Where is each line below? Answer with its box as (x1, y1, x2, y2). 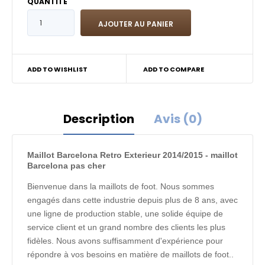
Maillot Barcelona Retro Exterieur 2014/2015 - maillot (27, 150, 238, 160)
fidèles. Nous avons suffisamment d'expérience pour (27, 236, 223, 245)
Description (63, 111, 134, 127)
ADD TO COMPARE (143, 64, 204, 74)
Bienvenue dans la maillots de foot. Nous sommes (27, 182, 214, 191)
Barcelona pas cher (27, 161, 105, 170)
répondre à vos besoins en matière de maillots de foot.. (27, 250, 236, 259)
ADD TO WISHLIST (27, 64, 88, 74)
